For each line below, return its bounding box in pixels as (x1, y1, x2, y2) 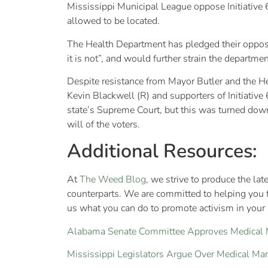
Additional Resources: (67, 138, 257, 165)
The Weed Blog (80, 173, 146, 187)
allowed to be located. (67, 14, 160, 28)
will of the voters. (67, 117, 140, 131)
